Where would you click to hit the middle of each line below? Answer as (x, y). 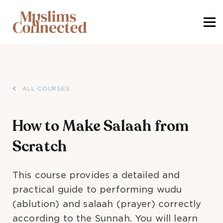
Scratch (40, 147)
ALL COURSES (46, 89)
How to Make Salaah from (101, 126)
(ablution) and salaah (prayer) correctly (107, 204)
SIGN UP (111, 31)
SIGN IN (111, 13)
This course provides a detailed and (96, 175)
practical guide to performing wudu (97, 189)
